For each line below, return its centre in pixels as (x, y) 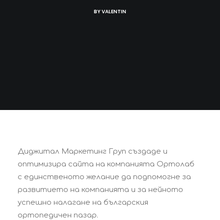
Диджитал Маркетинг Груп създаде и (93, 151)
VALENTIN (114, 12)
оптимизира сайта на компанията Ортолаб (106, 164)
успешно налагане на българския (83, 203)
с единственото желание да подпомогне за (104, 177)
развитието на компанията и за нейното (100, 190)
